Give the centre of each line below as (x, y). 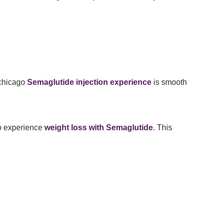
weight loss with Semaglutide (99, 128)
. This (163, 128)
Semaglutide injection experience (89, 82)
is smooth (169, 82)
